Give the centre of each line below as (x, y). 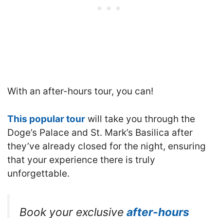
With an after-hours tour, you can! (80, 91)
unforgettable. (38, 173)
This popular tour (46, 119)
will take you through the (140, 119)
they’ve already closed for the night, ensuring (107, 146)
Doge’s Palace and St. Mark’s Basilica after (100, 132)
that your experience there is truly (81, 160)
